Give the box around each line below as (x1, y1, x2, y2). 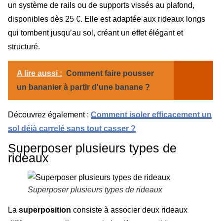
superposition (19, 205, 71, 214)
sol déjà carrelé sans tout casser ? (8, 124, 136, 133)
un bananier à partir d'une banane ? (17, 83, 150, 92)
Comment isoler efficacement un (91, 110, 212, 119)
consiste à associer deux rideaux (71, 205, 187, 214)
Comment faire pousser (66, 69, 154, 78)
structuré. (8, 42, 40, 51)
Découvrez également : (8, 110, 91, 119)
